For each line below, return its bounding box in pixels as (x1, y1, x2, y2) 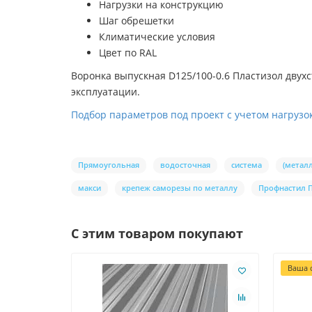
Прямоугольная (78, 159, 139, 171)
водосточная (160, 159, 210, 171)
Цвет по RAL (99, 46, 157, 60)
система (231, 159, 262, 171)
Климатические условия (99, 30, 215, 44)
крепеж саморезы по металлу (122, 182, 237, 194)
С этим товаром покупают (71, 225, 243, 242)
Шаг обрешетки (99, 14, 174, 28)
